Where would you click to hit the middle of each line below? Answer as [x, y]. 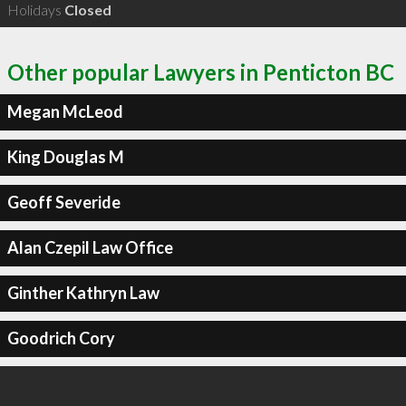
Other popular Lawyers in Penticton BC [201, 72]
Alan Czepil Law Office [90, 247]
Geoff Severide [63, 202]
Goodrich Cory [61, 338]
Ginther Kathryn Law [83, 293]
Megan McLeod [65, 111]
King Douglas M [65, 157]
